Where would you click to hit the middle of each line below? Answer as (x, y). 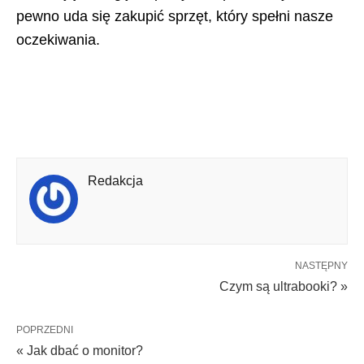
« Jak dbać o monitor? (80, 350)
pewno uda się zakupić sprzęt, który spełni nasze (175, 16)
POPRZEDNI (45, 329)
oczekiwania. (58, 39)
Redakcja (115, 180)
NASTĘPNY (321, 265)
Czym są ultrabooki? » (284, 286)
